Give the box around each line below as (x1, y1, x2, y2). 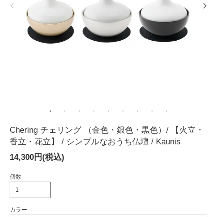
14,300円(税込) (10, 152, 64, 162)
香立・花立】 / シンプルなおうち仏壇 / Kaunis (10, 137, 181, 146)
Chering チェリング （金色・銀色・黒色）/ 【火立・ (10, 125, 204, 135)
